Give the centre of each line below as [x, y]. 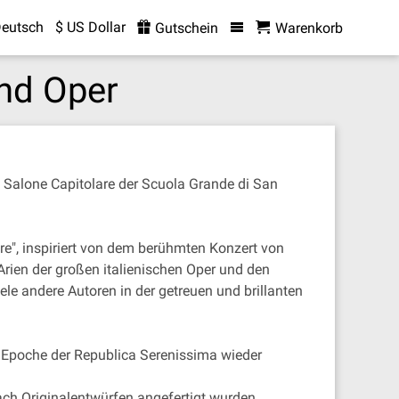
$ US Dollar [90, 27]
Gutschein [184, 28]
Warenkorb [309, 28]
